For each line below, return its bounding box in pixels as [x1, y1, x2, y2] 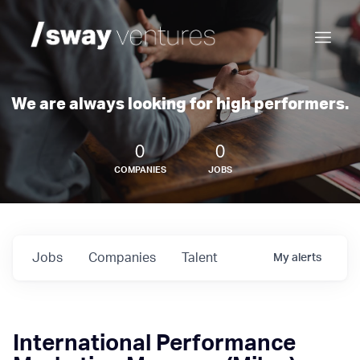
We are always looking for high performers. [11, 96, 349, 112]
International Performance [13, 332, 296, 354]
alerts [292, 252, 321, 264]
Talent [182, 252, 218, 264]
